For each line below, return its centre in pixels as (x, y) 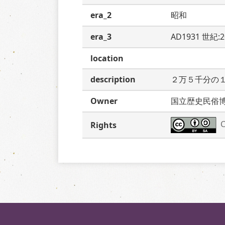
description (113, 79)
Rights (103, 125)
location (107, 58)
